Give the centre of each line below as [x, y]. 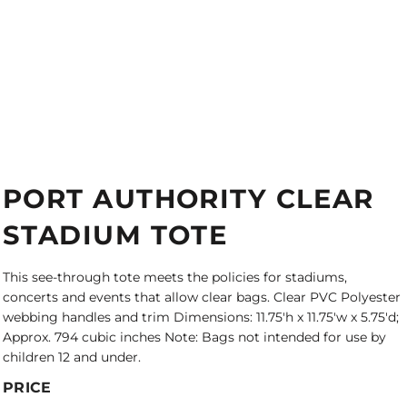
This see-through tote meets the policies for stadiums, [175, 277]
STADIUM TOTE [115, 235]
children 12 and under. [72, 357]
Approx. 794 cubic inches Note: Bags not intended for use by [194, 337]
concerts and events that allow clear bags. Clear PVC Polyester [202, 297]
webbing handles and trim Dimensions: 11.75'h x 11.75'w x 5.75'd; [201, 317]
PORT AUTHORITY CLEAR [189, 199]
